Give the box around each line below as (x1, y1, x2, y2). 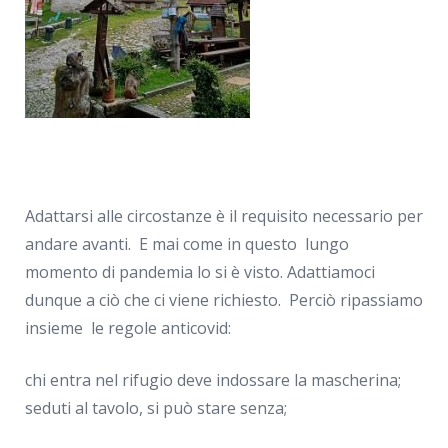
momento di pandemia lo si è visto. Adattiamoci (25, 261, 375, 283)
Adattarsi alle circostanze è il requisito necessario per (25, 205, 423, 227)
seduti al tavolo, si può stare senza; (25, 397, 287, 419)
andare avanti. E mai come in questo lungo (25, 233, 349, 255)
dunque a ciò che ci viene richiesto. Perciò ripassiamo (25, 289, 423, 311)
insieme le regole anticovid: (25, 317, 231, 339)
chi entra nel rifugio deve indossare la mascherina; (25, 369, 401, 391)
